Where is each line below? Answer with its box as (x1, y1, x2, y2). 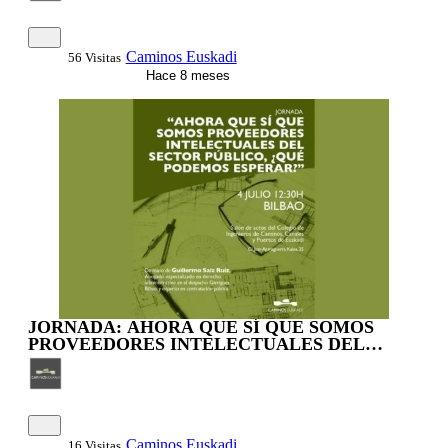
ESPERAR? (28, 368, 121, 389)
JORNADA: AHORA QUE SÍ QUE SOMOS (28, 317, 374, 338)
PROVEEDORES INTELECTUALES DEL (28, 334, 365, 355)
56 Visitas (67, 49, 121, 65)
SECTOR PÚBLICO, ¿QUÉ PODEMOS (28, 351, 343, 372)
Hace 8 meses (141, 67, 230, 83)
